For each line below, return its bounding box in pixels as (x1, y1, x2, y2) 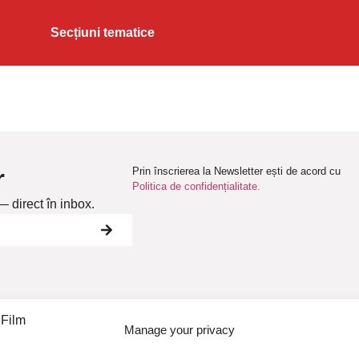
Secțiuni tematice (50, 26, 155, 39)
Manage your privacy (123, 323, 235, 337)
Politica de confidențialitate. (131, 180, 260, 193)
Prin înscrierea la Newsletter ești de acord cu (131, 165, 341, 178)
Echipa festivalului (239, 332, 342, 346)
